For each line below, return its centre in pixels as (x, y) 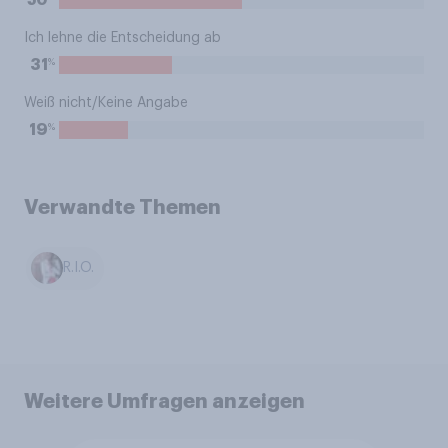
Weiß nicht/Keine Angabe (106, 103)
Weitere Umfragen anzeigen (164, 400)
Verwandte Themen (122, 207)
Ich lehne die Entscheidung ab (122, 38)
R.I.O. (79, 268)
